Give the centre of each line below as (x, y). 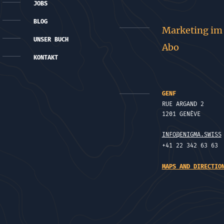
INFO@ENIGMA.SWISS (191, 134)
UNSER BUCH (51, 39)
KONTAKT (45, 57)
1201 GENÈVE (181, 114)
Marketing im (192, 30)
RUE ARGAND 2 (183, 104)
